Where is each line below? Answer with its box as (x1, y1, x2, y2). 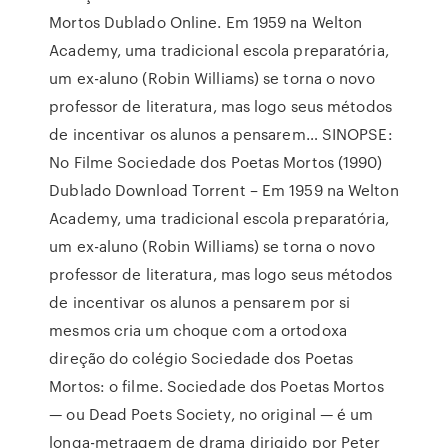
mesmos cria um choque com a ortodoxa (49, 319, 347, 341)
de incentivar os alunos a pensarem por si (49, 291, 351, 313)
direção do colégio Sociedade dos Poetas (49, 347, 354, 369)
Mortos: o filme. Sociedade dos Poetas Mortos (49, 375, 384, 397)
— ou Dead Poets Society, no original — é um (49, 403, 374, 425)
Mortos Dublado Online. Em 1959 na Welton (49, 11, 363, 33)
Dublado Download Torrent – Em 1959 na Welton (49, 179, 399, 201)
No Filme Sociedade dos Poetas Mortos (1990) (49, 151, 383, 173)
